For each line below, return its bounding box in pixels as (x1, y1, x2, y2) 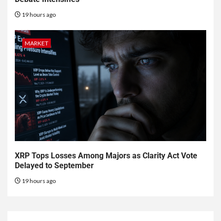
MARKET (25, 39, 48, 47)
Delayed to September (15, 161, 94, 171)
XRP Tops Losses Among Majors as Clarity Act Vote (15, 151, 197, 161)
